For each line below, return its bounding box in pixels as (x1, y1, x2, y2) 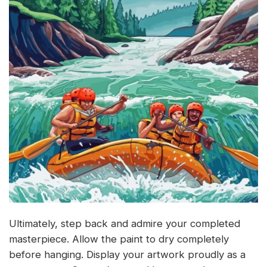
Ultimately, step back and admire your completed (9, 217, 240, 229)
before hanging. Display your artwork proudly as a (9, 248, 246, 260)
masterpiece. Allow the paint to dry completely (9, 232, 229, 245)
